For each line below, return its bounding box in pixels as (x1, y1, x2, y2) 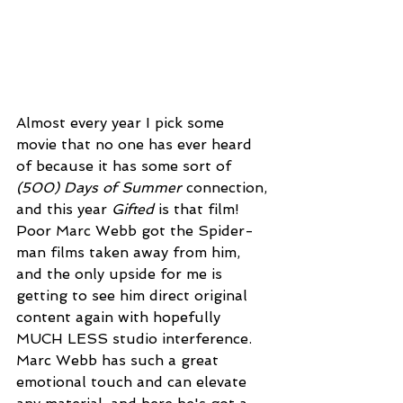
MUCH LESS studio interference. (16, 329, 256, 347)
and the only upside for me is (16, 264, 227, 282)
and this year (16, 200, 112, 218)
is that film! (154, 200, 244, 218)
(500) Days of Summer (16, 178, 182, 196)
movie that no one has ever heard (16, 135, 256, 153)
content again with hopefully (16, 308, 225, 326)
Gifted (112, 200, 154, 218)
